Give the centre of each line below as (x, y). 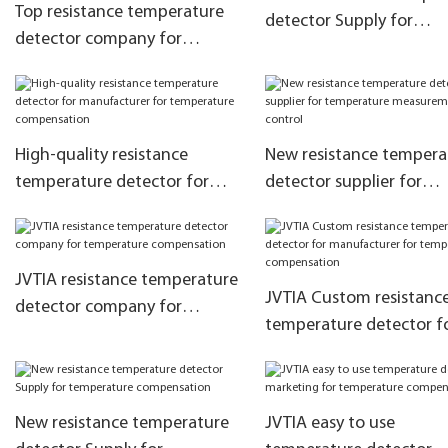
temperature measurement (118, 67)
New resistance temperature (122, 424)
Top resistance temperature (119, 13)
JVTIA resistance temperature (126, 281)
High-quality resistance (101, 156)
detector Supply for (338, 22)
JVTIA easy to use (329, 424)
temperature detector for (112, 183)
